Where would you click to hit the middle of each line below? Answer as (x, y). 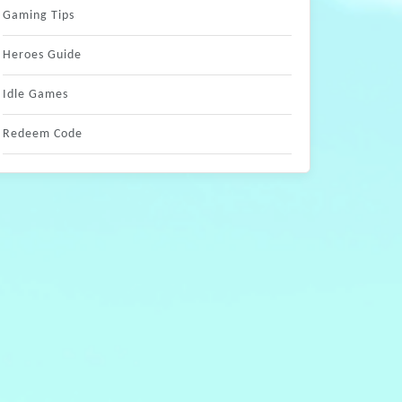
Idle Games (35, 95)
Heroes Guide (42, 55)
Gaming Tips (39, 16)
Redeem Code (43, 134)
